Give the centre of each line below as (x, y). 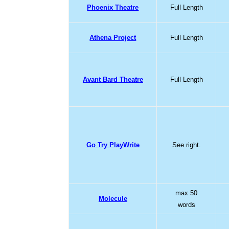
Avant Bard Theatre (113, 79)
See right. (186, 145)
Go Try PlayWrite (113, 145)
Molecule (113, 198)
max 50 (187, 193)
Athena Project (113, 37)
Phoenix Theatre (113, 7)
